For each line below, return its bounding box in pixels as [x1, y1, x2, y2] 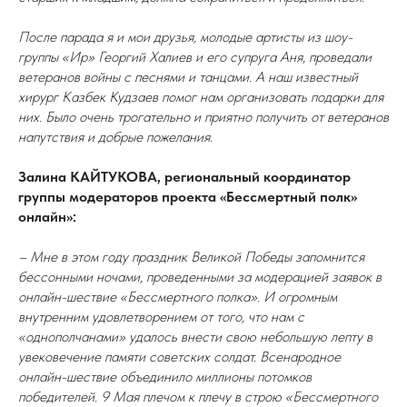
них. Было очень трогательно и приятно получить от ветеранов [18, 108, 389, 125]
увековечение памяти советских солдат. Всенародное [18, 348, 341, 365]
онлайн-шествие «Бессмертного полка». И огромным [18, 288, 337, 305]
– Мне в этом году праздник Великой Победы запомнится [18, 248, 364, 265]
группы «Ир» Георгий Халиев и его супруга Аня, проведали [18, 48, 372, 65]
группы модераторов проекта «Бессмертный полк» [18, 188, 357, 205]
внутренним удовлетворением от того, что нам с [18, 308, 304, 325]
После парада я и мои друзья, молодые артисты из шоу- [18, 28, 352, 45]
